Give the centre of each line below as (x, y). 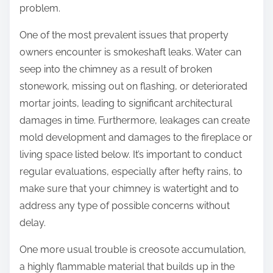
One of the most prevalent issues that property (124, 35)
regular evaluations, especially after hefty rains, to (131, 172)
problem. (40, 9)
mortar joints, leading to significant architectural (126, 104)
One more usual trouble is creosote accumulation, (133, 250)
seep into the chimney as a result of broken (116, 69)
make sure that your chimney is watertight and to (129, 189)
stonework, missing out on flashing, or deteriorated (133, 87)
